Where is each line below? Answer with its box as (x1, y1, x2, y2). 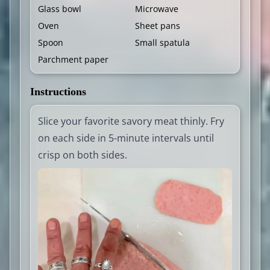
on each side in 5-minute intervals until (38, 131, 214, 145)
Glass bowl (38, 2, 81, 14)
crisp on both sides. (38, 148, 127, 162)
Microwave (135, 2, 178, 14)
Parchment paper (38, 53, 108, 65)
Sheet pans (135, 19, 180, 31)
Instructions (30, 85, 86, 98)
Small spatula (135, 36, 190, 48)
